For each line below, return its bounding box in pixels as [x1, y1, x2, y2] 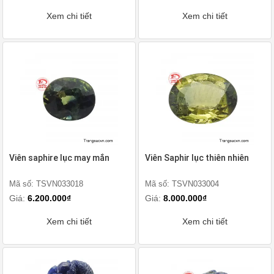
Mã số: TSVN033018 [9, 179, 83, 188]
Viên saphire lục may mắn [9, 153, 109, 163]
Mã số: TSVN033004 [145, 179, 219, 188]
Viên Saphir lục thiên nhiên [145, 153, 249, 163]
